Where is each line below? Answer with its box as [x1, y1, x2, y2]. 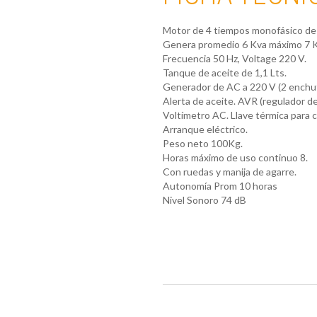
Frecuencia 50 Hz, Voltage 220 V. [162, 52, 306, 64]
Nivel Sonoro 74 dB [162, 193, 246, 206]
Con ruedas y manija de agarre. [162, 165, 296, 178]
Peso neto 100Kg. [162, 137, 243, 149]
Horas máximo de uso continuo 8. [162, 151, 308, 163]
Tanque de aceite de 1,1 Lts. [162, 66, 287, 79]
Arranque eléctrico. [162, 122, 248, 135]
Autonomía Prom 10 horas [162, 179, 277, 192]
